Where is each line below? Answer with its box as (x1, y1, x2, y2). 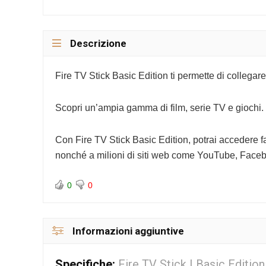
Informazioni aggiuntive (72, 225, 184, 237)
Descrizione (70, 37, 126, 50)
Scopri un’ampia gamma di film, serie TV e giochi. (55, 103, 264, 113)
